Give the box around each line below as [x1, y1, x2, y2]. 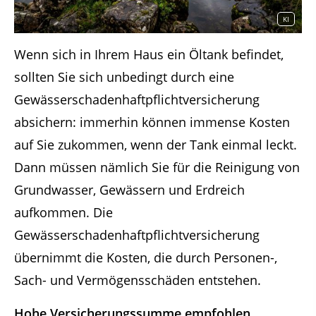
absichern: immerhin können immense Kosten [14, 114, 290, 131]
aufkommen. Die [14, 204, 113, 221]
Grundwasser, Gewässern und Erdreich [14, 181, 245, 199]
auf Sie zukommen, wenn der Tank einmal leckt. [14, 136, 297, 154]
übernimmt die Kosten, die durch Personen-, [14, 249, 277, 267]
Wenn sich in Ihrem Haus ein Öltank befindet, [14, 46, 284, 63]
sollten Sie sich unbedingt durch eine [14, 68, 234, 86]
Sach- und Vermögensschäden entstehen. [14, 272, 261, 289]
